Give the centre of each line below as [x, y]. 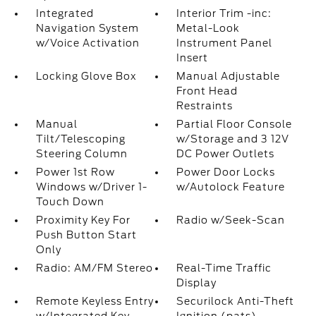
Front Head [207, 91]
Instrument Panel [225, 43]
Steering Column [81, 154]
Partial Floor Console [235, 124]
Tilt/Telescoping [80, 139]
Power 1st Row [75, 172]
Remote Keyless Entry [95, 302]
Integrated [65, 14]
